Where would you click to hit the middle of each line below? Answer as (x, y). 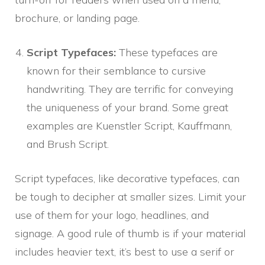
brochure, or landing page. (77, 18)
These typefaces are (168, 52)
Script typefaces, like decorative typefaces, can (127, 178)
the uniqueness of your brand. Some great (127, 107)
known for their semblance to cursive (116, 70)
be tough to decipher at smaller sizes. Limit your (130, 196)
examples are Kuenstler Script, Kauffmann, (129, 125)
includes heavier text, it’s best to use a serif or (125, 251)
